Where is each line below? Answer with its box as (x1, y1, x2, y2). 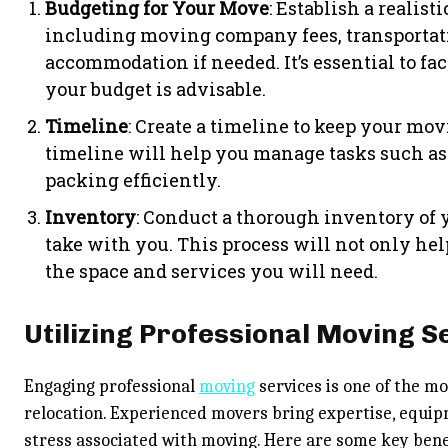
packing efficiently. (45, 168, 221, 192)
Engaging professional (24, 376, 199, 397)
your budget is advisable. (45, 77, 266, 101)
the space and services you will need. (45, 259, 378, 283)
